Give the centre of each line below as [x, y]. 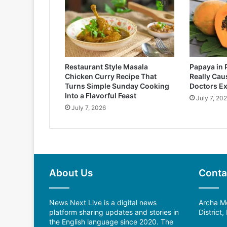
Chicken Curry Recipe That [111, 77]
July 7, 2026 [89, 108]
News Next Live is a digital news [103, 203]
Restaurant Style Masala [106, 67]
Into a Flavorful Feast [101, 96]
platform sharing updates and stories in [114, 212]
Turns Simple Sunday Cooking [117, 86]
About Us [71, 173]
